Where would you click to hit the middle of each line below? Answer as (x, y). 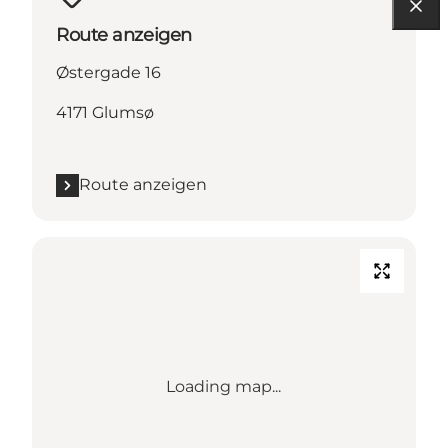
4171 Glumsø (105, 113)
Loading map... (224, 387)
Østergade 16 (108, 73)
